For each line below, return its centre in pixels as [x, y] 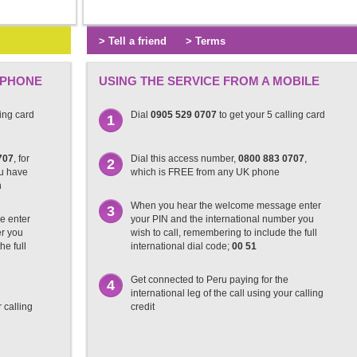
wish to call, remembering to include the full [224, 233]
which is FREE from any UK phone [205, 172]
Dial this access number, [184, 159]
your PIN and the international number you [222, 219]
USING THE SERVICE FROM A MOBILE [209, 81]
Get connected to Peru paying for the [210, 280]
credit [143, 307]
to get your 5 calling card [271, 115]
